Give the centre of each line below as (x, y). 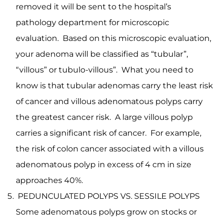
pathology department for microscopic (92, 22)
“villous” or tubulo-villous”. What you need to (105, 70)
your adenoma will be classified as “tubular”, (102, 54)
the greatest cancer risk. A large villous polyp (104, 117)
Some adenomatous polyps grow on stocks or (106, 212)
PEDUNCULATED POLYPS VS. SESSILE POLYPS (108, 196)
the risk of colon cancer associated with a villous (110, 149)
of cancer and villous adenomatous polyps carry (109, 101)
